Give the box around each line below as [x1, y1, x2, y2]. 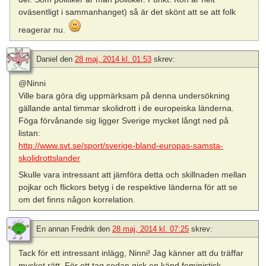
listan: [18, 128, 41, 138]
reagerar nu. [18, 24, 68, 34]
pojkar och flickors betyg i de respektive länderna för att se [18, 182, 238, 192]
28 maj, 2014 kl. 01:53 [75, 54, 151, 64]
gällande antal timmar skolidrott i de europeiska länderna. [18, 103, 235, 113]
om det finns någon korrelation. [18, 195, 136, 205]
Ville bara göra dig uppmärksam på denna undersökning [18, 90, 230, 100]
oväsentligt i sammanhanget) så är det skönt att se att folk [18, 7, 236, 17]
